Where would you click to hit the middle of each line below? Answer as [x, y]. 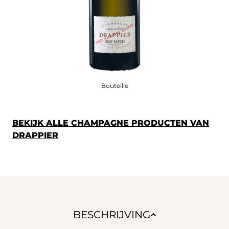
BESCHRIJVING [111, 214]
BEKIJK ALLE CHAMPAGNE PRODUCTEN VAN [111, 123]
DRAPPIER [35, 135]
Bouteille [114, 85]
